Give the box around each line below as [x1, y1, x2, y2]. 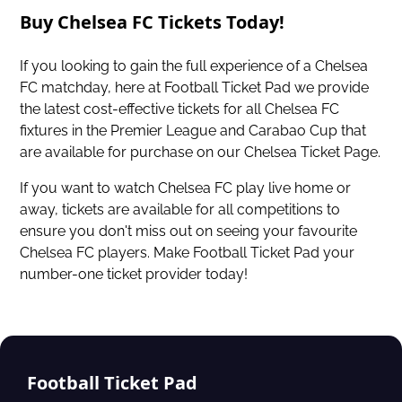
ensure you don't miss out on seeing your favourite [20, 222, 358, 240]
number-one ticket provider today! [20, 265, 249, 283]
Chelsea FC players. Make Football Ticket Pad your [20, 243, 355, 261]
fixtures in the [20, 121, 111, 139]
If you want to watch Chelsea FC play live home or [20, 179, 352, 197]
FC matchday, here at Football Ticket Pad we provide [20, 78, 370, 96]
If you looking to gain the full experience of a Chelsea [20, 57, 369, 74]
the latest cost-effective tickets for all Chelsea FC [20, 100, 340, 118]
